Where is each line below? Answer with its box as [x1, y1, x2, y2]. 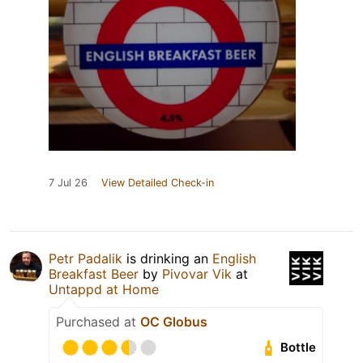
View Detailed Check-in [101, 176, 214, 189]
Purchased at [56, 313, 140, 330]
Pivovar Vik [162, 265, 232, 282]
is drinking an [122, 250, 212, 267]
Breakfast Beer [49, 265, 139, 282]
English [212, 250, 256, 267]
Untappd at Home [49, 280, 159, 297]
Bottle [280, 340, 317, 356]
